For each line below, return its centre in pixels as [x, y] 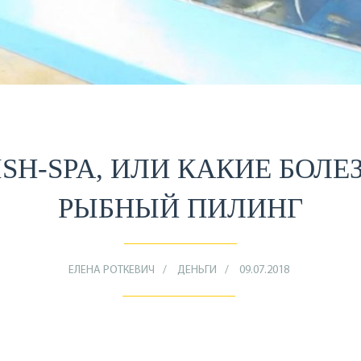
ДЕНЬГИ [197, 270]
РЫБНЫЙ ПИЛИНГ [180, 208]
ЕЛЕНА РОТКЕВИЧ [111, 270]
